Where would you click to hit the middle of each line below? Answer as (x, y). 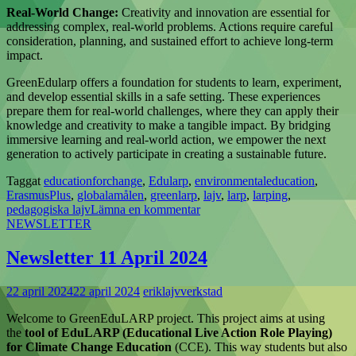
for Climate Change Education (89, 347)
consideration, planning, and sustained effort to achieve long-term (170, 41)
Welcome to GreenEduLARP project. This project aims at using (166, 319)
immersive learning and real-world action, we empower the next (166, 140)
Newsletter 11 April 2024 (107, 258)
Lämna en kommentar (145, 210)
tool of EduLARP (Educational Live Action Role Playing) (178, 333)
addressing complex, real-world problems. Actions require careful (170, 27)
